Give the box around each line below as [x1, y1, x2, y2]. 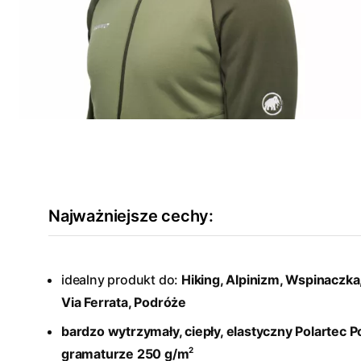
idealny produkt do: [61, 272, 181, 288]
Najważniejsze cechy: [48, 206, 214, 226]
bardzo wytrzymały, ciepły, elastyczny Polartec [61, 323, 346, 340]
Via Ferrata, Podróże [61, 294, 187, 311]
